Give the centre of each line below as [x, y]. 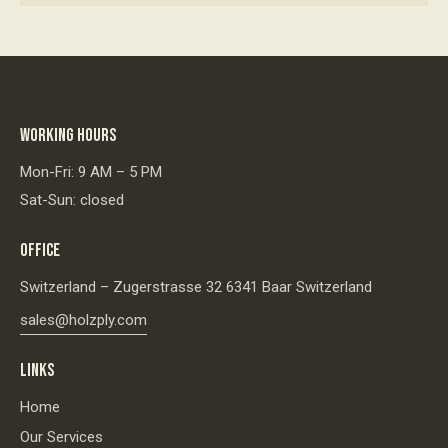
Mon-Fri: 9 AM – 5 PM [91, 171]
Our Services [61, 436]
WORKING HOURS [68, 135]
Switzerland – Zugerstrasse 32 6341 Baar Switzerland [196, 286]
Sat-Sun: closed [72, 199]
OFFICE [40, 250]
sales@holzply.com [83, 319]
